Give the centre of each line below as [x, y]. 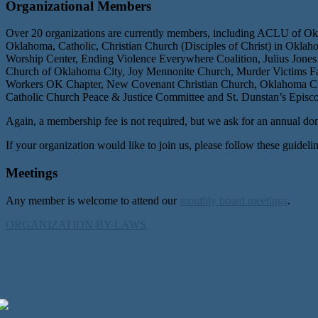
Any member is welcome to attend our [93, 200]
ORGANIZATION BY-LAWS [76, 224]
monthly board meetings [234, 200]
